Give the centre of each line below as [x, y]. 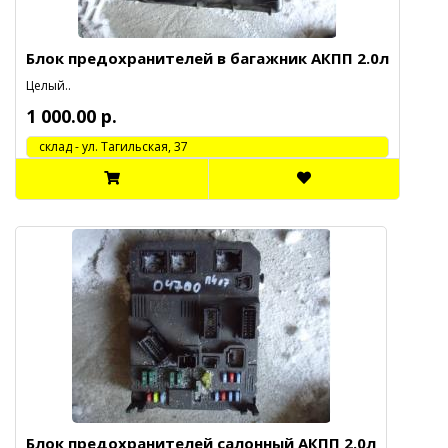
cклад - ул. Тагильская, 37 [107, 146]
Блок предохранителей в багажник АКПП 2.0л [207, 58]
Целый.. [48, 85]
